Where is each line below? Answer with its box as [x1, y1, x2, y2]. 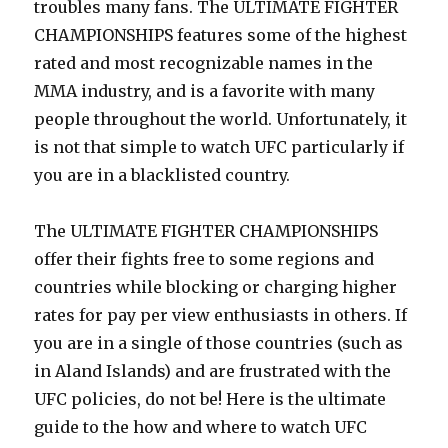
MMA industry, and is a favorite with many [34, 81, 376, 101]
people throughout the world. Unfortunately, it [34, 109, 408, 129]
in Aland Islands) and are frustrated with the [34, 361, 392, 381]
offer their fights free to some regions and [34, 249, 375, 269]
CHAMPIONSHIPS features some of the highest [34, 25, 408, 45]
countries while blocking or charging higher [34, 277, 398, 297]
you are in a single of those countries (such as [34, 333, 404, 353]
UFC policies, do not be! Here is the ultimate [34, 389, 387, 409]
